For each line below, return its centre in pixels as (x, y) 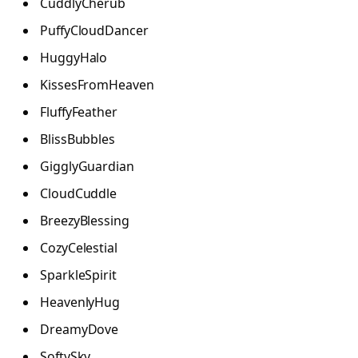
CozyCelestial (79, 248)
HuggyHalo (74, 58)
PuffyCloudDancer (94, 31)
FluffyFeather (79, 112)
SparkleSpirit (78, 275)
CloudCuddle (79, 194)
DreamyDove (80, 330)
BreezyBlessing (85, 221)
